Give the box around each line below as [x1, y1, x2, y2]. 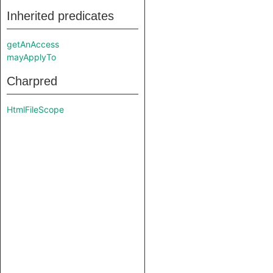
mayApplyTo [7, 52, 56, 62]
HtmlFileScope [7, 104, 64, 115]
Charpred [7, 74, 57, 88]
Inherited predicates [7, 9, 114, 23]
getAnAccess [7, 39, 59, 49]
